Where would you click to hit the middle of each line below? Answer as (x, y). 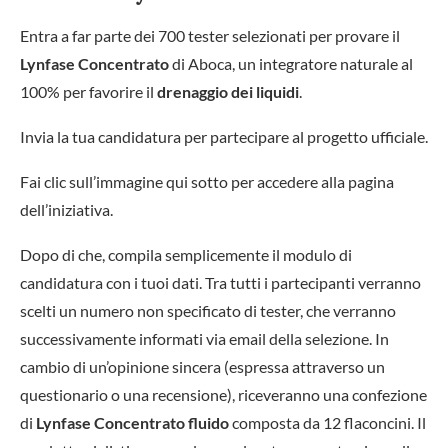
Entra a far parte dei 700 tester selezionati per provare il (210, 35)
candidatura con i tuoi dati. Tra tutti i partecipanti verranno (220, 282)
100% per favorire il (88, 91)
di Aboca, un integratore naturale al (291, 63)
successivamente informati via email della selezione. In (204, 338)
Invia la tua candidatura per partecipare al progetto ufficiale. (224, 136)
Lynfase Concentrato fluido (132, 422)
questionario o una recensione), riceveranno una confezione (223, 394)
